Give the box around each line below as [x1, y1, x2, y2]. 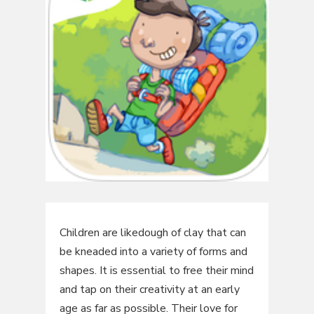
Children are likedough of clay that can [59, 225, 246, 241]
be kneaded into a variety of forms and [59, 244, 247, 260]
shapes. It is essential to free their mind [59, 263, 254, 279]
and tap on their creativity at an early [59, 282, 240, 298]
